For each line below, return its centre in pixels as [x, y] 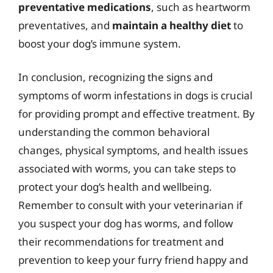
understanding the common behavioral [114, 132]
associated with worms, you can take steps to [127, 168]
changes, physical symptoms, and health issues [133, 150]
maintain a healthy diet [172, 25]
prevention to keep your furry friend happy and [133, 260]
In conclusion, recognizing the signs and [115, 77]
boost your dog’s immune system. [100, 43]
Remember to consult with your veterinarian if [130, 205]
